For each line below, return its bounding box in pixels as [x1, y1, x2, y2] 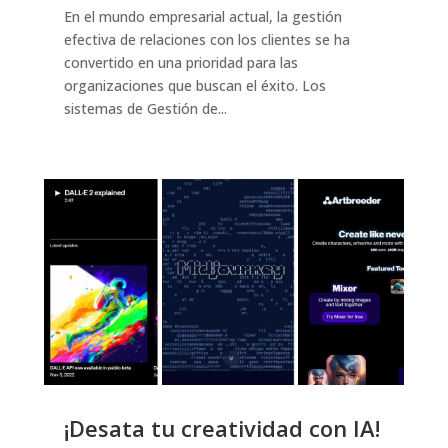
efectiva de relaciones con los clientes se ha [63, 29, 350, 49]
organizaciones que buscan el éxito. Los [63, 75, 326, 95]
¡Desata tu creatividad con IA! [63, 413, 380, 444]
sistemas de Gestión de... [63, 98, 227, 118]
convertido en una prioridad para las [63, 52, 298, 72]
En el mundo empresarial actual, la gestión [63, 6, 342, 26]
